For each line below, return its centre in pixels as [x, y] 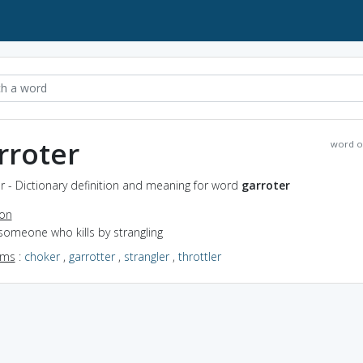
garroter [265, 185]
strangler [146, 256]
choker [42, 256]
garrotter [92, 256]
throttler [199, 256]
